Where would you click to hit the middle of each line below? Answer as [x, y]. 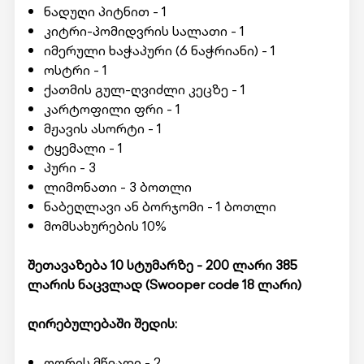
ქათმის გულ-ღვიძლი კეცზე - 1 [144, 89]
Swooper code [194, 284]
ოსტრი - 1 [75, 70]
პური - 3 [69, 167]
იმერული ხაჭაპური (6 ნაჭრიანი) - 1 [159, 50]
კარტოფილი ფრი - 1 [112, 109]
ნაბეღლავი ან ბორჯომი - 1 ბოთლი [160, 206]
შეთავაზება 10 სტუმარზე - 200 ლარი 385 [162, 265]
